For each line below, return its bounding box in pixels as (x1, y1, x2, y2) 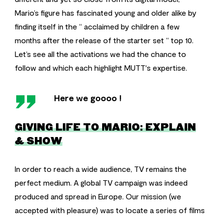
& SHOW (15, 135, 62, 148)
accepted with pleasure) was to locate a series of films (15, 205, 205, 215)
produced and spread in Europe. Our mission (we (15, 191, 181, 201)
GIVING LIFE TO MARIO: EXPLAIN (15, 121, 196, 134)
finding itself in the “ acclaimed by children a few (15, 21, 180, 31)
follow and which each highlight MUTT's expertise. (15, 62, 187, 72)
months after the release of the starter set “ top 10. (15, 35, 193, 45)
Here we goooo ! (54, 92, 124, 103)
